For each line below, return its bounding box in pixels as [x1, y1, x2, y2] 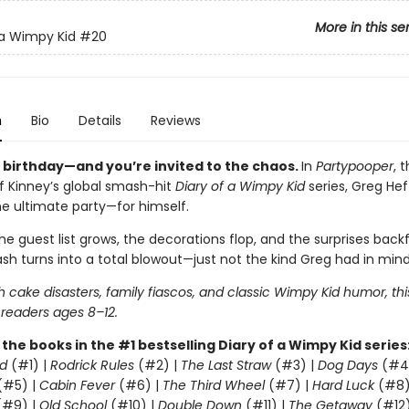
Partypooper [315, 157, 393, 175]
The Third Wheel [162, 376, 265, 394]
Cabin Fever [38, 376, 115, 394]
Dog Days [317, 356, 378, 374]
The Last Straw [180, 356, 271, 374]
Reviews [150, 111, 201, 130]
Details [78, 111, 121, 130]
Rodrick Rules [49, 356, 134, 374]
